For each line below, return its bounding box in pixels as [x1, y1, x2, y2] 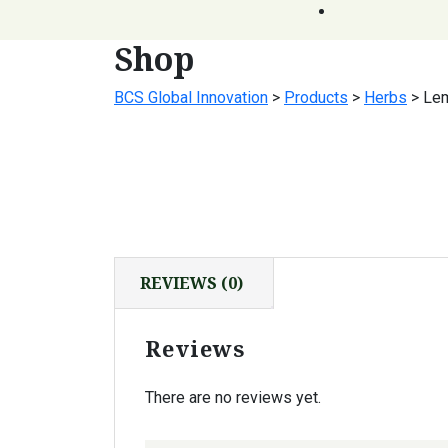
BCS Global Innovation [114, 88, 268, 107]
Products [284, 88, 348, 107]
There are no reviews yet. [145, 387, 321, 407]
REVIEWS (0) [140, 272, 243, 294]
